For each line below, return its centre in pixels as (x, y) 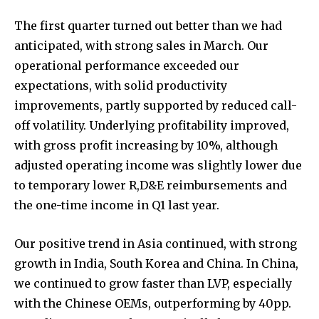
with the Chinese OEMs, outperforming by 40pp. (153, 303)
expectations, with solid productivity (121, 85)
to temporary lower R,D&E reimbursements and (151, 185)
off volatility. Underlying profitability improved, (152, 125)
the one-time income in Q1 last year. (117, 205)
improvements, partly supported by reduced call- (156, 105)
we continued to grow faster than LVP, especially (153, 283)
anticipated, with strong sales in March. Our (141, 45)
